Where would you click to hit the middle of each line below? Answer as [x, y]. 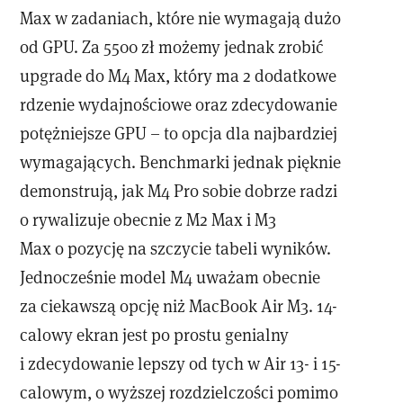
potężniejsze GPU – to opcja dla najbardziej [179, 133]
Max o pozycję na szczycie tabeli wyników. [176, 248]
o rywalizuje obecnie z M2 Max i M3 [148, 219]
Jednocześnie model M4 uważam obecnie [170, 277]
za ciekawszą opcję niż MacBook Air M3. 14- [179, 306]
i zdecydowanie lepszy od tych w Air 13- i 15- [181, 363]
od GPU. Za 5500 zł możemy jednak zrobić [172, 47]
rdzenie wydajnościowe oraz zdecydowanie [179, 104]
